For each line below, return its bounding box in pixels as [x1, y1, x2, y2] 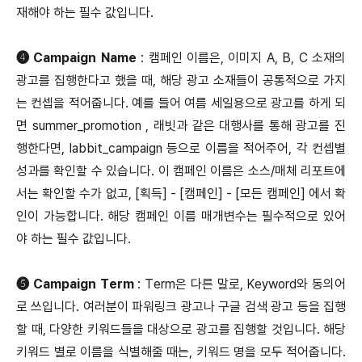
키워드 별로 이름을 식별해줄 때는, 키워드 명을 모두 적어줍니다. [16, 344, 346, 360]
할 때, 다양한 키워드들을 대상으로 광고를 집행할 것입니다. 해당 [16, 322, 346, 338]
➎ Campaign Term [16, 276, 134, 293]
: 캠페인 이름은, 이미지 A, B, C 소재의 [136, 50, 347, 66]
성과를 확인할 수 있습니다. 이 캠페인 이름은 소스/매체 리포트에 [16, 163, 346, 179]
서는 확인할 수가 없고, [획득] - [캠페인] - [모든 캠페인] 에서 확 [16, 186, 346, 202]
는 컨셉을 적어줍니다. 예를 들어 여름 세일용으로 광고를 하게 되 [16, 95, 346, 112]
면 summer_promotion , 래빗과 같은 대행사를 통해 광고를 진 [16, 118, 346, 134]
